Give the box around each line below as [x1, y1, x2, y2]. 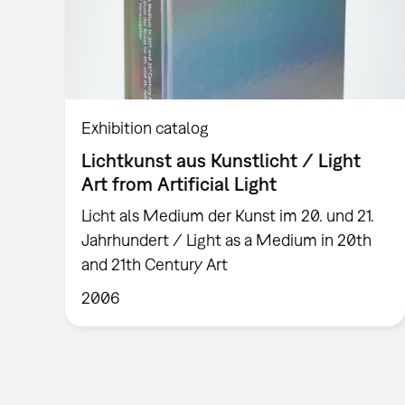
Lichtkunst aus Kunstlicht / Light [81, 149, 362, 172]
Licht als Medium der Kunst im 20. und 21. [81, 206, 375, 226]
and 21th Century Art [81, 255, 229, 275]
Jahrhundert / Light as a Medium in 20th [81, 231, 372, 250]
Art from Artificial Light [81, 173, 278, 195]
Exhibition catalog [81, 118, 210, 137]
